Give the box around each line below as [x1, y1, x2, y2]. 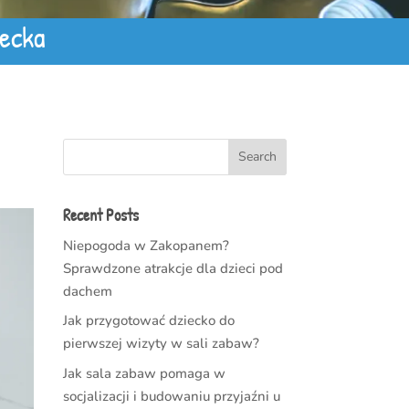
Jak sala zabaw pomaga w [62, 363, 225, 383]
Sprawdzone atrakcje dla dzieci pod [62, 258, 283, 278]
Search [237, 148, 277, 166]
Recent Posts [62, 203, 139, 226]
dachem [62, 281, 112, 300]
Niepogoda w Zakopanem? [62, 236, 229, 255]
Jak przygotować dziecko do [62, 311, 235, 330]
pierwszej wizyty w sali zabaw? [62, 334, 259, 353]
